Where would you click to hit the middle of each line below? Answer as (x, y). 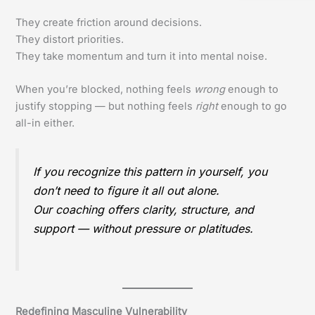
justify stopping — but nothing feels (106, 107)
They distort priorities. (70, 39)
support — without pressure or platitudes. (143, 229)
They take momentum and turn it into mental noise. (142, 56)
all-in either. (45, 123)
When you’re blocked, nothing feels (105, 90)
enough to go (253, 107)
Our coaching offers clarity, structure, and (144, 210)
